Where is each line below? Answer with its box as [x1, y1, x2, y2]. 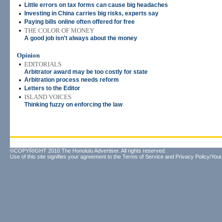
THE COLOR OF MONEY [24, 27, 94, 34]
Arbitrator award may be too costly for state [24, 68, 148, 75]
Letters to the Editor [24, 85, 80, 92]
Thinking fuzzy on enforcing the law [24, 101, 122, 108]
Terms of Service [122, 154, 164, 160]
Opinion [17, 52, 40, 59]
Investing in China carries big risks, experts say [24, 10, 159, 17]
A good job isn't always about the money [24, 35, 137, 42]
